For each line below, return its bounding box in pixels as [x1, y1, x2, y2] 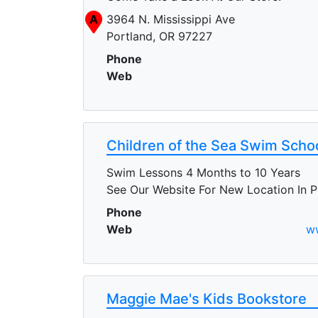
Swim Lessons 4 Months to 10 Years [106, 165, 300, 180]
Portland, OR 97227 [106, 29, 212, 43]
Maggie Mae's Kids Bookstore [106, 290, 307, 307]
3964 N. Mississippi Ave [106, 12, 235, 26]
